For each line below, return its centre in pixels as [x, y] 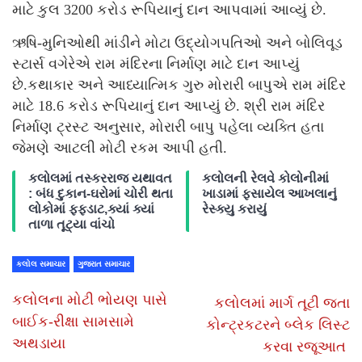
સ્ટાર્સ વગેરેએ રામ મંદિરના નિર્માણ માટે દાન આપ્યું [156, 63]
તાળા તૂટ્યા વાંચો [72, 224]
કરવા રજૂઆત [306, 346]
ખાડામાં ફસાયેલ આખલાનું [269, 193]
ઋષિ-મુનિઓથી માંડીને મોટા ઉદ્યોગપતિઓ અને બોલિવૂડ [177, 42]
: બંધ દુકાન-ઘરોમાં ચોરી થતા [101, 193]
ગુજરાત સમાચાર [104, 263]
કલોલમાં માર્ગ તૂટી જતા [282, 303]
